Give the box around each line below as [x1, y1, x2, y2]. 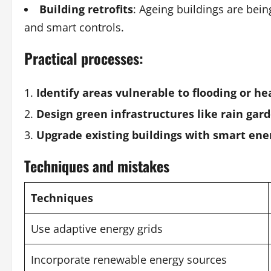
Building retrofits [39, 2, 133, 16]
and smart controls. [24, 20, 124, 34]
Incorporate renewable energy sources [31, 252, 227, 267]
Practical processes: [24, 47, 143, 69]
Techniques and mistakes [24, 155, 169, 177]
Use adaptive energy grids [31, 221, 163, 236]
